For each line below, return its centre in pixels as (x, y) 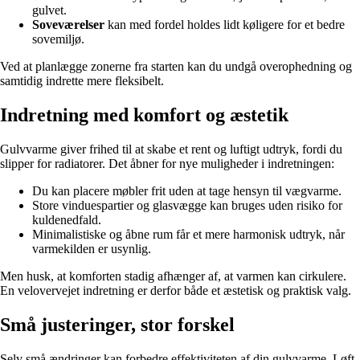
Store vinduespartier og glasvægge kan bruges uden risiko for (187, 205)
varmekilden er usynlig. (92, 248)
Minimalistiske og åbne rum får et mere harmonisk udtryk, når (188, 234)
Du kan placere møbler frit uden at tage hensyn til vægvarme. (187, 190)
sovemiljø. (58, 39)
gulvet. (49, 10)
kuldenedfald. (67, 219)
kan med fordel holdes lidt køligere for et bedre (225, 25)
